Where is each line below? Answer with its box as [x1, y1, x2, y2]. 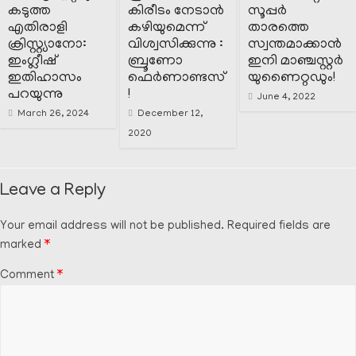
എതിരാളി [8, 21, 68, 37]
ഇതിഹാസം [8, 71, 82, 87]
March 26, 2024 [17, 109, 89, 120]
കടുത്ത [8, 4, 51, 21]
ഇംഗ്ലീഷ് [8, 54, 56, 71]
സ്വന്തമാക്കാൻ [248, 37, 342, 54]
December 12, [137, 109, 203, 120]
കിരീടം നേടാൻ [128, 4, 225, 21]
